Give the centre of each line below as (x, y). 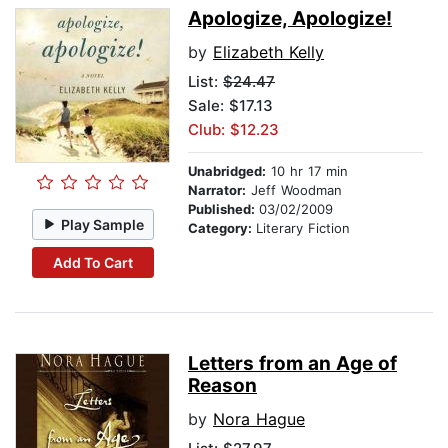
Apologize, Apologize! (290, 19)
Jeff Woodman (294, 190)
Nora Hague (259, 419)
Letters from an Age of (292, 364)
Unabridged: (227, 171)
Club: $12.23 (233, 130)
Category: (222, 228)
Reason (222, 386)
